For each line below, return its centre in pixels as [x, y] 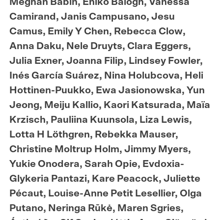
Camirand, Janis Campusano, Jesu [92, 16]
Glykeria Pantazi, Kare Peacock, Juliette [105, 179]
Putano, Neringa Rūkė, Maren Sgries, [97, 208]
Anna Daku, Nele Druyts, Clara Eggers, [100, 46]
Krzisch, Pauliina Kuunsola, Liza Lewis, [101, 120]
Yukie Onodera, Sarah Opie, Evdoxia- [97, 164]
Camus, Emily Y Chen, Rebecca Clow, [98, 31]
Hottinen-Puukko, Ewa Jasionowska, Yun [107, 90]
